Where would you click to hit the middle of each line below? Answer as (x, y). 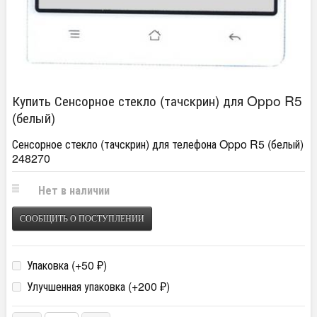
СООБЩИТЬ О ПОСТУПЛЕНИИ (82, 218)
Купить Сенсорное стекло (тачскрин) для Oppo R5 (157, 100)
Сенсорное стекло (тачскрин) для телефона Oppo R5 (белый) (158, 144)
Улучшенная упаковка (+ (81, 286)
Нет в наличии (74, 190)
